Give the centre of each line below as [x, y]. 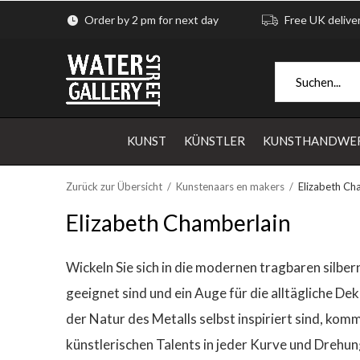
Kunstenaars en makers [230, 186]
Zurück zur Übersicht [114, 186]
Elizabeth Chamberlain [178, 223]
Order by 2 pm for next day [150, 20]
